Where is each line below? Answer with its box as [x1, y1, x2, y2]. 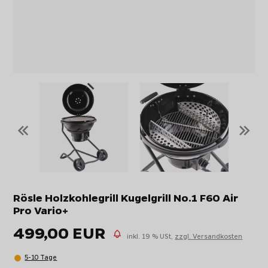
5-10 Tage [25, 252, 57, 261]
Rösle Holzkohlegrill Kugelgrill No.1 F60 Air [13, 191, 239, 205]
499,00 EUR [13, 221, 106, 243]
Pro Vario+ [13, 203, 69, 217]
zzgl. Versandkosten [175, 231, 243, 240]
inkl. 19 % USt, [127, 231, 175, 240]
